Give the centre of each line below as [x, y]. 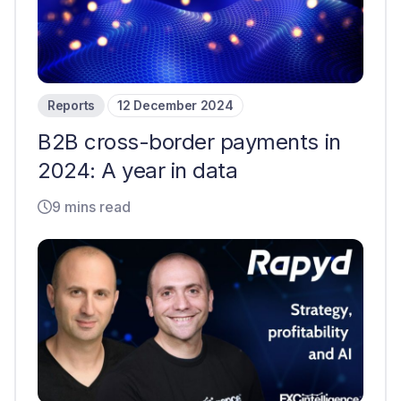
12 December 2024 [175, 105]
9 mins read [91, 207]
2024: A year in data [138, 171]
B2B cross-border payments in [189, 142]
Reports [72, 105]
